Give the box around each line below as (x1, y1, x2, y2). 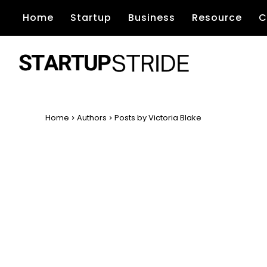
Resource (192, 11, 242, 24)
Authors (77, 112, 107, 124)
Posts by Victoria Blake (114, 112, 201, 124)
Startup (70, 11, 111, 24)
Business (128, 11, 175, 24)
